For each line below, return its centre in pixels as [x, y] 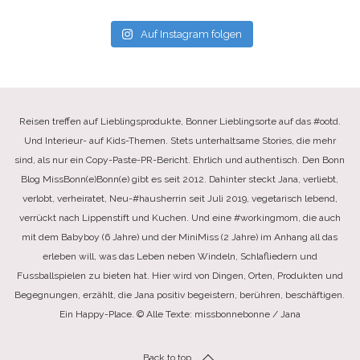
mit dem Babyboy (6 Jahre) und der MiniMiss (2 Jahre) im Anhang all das [180, 237]
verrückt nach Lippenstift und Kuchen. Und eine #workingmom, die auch [180, 218]
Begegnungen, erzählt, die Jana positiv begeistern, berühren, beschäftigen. [180, 295]
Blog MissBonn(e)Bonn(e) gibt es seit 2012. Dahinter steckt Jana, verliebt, [180, 179]
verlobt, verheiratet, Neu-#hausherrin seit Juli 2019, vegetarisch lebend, [180, 198]
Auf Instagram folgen [192, 34]
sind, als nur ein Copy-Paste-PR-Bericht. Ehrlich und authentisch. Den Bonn [180, 160]
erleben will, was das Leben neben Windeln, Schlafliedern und [180, 256]
